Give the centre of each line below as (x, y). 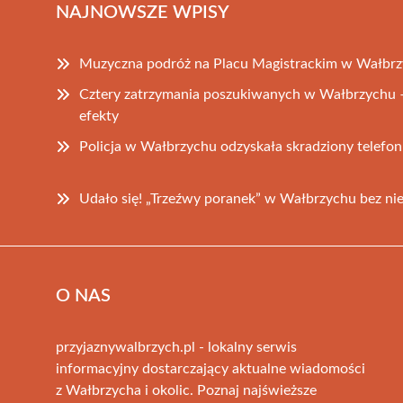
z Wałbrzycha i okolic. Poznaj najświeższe (186, 390)
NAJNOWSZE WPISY (143, 12)
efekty (99, 116)
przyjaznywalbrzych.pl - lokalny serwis (176, 347)
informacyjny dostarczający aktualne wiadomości (210, 368)
